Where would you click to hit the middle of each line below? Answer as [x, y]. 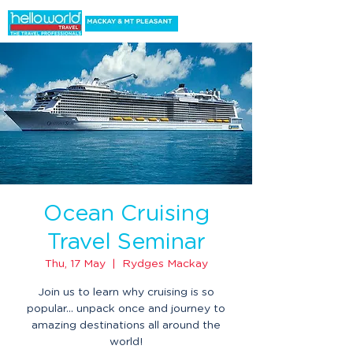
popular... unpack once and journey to [126, 309]
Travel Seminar [126, 243]
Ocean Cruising [126, 214]
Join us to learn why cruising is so [126, 292]
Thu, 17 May [75, 264]
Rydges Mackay [165, 264]
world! [126, 342]
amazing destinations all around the [126, 325]
